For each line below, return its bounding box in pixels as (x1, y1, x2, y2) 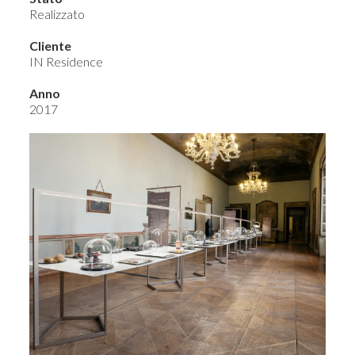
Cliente (29, 38, 72, 53)
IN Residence (29, 54, 104, 69)
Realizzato (29, 6, 86, 21)
